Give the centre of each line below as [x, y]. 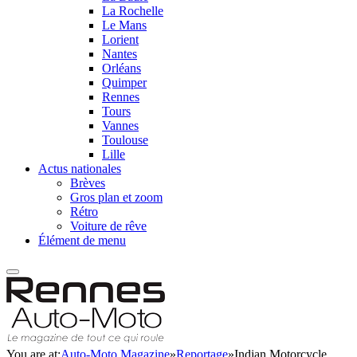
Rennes [121, 97]
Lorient [120, 39]
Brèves [88, 183]
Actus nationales [80, 169]
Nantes [120, 54]
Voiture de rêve [108, 226]
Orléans [122, 68]
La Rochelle [133, 11]
